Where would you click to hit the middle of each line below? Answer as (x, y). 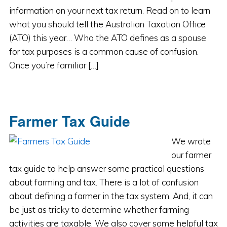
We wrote (191, 141)
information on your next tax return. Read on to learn (109, 10)
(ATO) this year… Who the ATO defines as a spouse (107, 38)
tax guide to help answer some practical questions (106, 168)
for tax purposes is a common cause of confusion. (104, 51)
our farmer (191, 155)
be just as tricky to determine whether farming (99, 210)
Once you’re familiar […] (54, 65)
